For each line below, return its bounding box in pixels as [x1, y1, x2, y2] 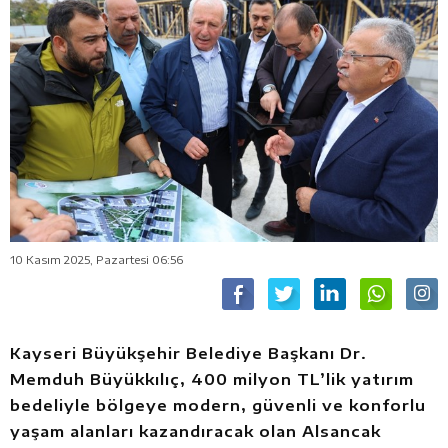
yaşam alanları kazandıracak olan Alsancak [10, 422, 381, 441]
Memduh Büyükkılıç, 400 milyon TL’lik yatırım [10, 370, 414, 389]
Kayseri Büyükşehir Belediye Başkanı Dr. [10, 344, 367, 363]
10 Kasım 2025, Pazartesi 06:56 [10, 253, 183, 267]
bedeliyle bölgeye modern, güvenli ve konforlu [10, 396, 426, 415]
